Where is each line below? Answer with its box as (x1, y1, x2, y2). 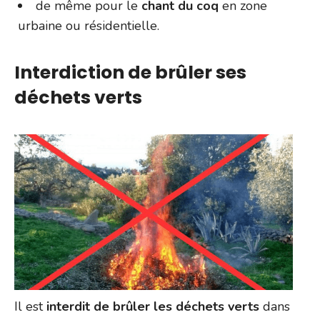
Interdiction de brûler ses (14, 59, 246, 85)
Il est (14, 297, 43, 315)
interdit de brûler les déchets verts (43, 297, 259, 315)
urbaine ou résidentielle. (18, 16, 159, 34)
